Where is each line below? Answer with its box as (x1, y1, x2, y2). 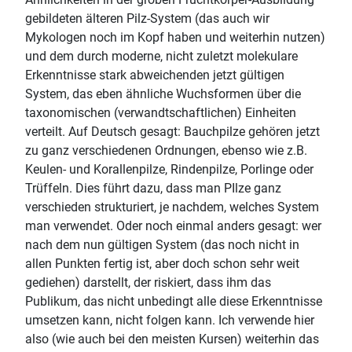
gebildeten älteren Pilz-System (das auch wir (25, 11, 269, 26)
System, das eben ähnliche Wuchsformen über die (25, 86, 301, 101)
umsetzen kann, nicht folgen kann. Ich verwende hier (25, 313, 314, 328)
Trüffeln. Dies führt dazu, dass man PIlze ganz (25, 181, 281, 196)
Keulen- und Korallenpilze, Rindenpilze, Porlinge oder (25, 162, 313, 177)
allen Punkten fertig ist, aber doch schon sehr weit (25, 256, 299, 271)
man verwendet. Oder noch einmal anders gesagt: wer (25, 218, 321, 233)
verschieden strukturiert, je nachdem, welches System (25, 200, 319, 214)
